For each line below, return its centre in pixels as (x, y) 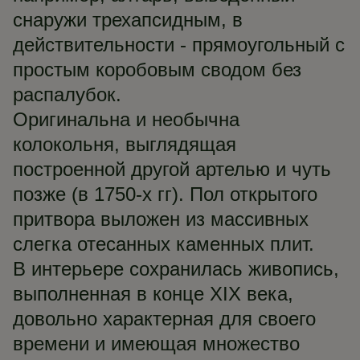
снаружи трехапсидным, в (128, 20)
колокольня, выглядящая (125, 144)
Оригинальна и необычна (126, 119)
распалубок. (67, 94)
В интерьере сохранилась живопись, (176, 269)
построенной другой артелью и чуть (172, 169)
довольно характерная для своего (164, 319)
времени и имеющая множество (156, 344)
